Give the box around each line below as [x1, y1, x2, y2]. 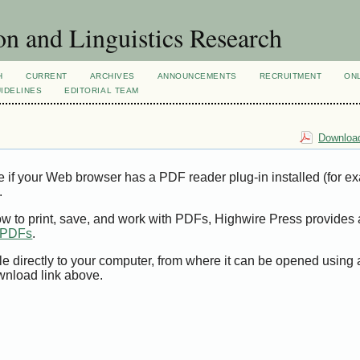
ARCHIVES [89, 72, 135, 80]
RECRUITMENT [259, 72, 322, 80]
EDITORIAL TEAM [64, 86, 139, 95]
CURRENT [26, 72, 67, 80]
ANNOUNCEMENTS [157, 72, 237, 80]
